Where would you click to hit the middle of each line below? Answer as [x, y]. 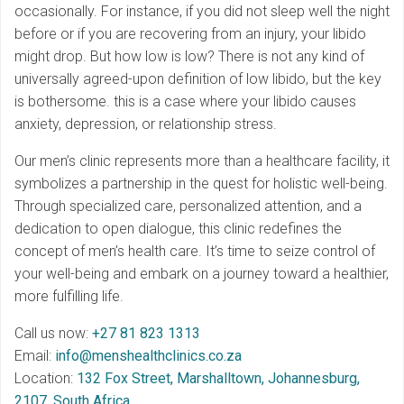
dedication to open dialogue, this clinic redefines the [178, 229]
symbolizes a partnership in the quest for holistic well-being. [201, 184]
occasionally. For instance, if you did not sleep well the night [202, 12]
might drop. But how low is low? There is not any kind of [189, 57]
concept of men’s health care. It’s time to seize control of [195, 252]
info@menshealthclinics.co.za [148, 356]
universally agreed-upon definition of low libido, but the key [198, 79]
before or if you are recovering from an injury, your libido [190, 34]
